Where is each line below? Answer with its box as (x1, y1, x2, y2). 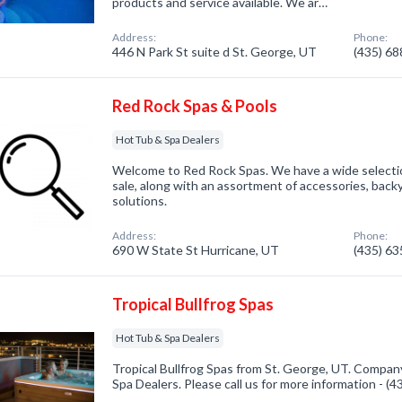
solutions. (112, 193, 168, 208)
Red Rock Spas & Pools (112, 96, 278, 116)
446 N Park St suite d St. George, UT (112, 44, 318, 59)
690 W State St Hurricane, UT (112, 242, 280, 258)
